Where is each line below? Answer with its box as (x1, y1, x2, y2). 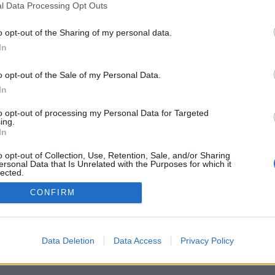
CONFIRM (30, 188, 76, 198)
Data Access (113, 235, 161, 246)
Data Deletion (41, 235, 95, 246)
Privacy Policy (180, 235, 234, 246)
